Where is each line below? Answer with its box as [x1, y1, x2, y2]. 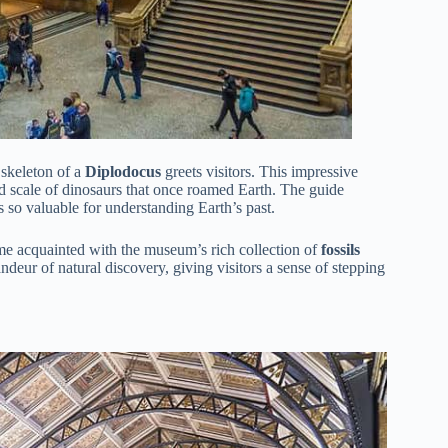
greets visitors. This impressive [161, 163, 358, 181]
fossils [321, 241, 360, 259]
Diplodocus [85, 163, 161, 181]
